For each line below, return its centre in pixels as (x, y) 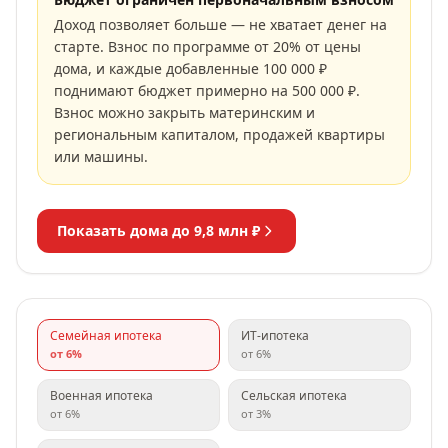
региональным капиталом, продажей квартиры (219, 134)
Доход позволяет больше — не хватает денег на (220, 24)
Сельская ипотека (294, 395)
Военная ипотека (101, 395)
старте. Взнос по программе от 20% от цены (207, 46)
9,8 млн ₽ (227, 230)
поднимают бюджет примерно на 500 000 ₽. (207, 90)
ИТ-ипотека (275, 335)
